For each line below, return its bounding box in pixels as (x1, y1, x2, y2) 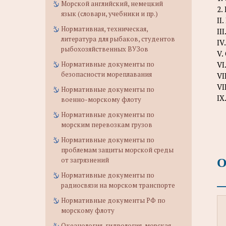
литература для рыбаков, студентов (61, 34, 175, 43)
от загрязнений (61, 155, 109, 164)
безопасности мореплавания (61, 70, 152, 79)
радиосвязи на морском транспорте (61, 181, 175, 190)
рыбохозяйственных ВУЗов (61, 44, 148, 53)
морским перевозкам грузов (61, 120, 152, 129)
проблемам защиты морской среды (61, 145, 174, 154)
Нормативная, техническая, (61, 24, 148, 33)
